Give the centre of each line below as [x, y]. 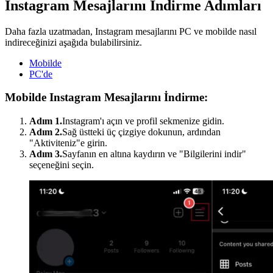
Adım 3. [46, 154]
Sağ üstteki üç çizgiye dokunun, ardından [141, 132]
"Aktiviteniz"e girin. [68, 143]
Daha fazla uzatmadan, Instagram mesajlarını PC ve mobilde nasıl [131, 31]
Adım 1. [46, 121]
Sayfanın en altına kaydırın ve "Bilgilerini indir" [154, 154]
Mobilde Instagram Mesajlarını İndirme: [106, 97]
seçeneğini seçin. [62, 165]
